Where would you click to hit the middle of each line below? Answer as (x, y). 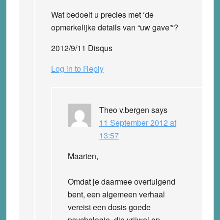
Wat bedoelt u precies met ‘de (102, 14)
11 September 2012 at (137, 122)
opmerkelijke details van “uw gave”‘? (114, 27)
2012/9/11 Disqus (82, 48)
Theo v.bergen (124, 110)
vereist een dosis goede (109, 207)
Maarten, (83, 156)
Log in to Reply (77, 68)
